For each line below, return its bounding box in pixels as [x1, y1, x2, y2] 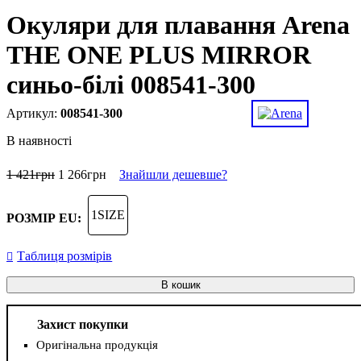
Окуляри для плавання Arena [6, 10, 350, 40]
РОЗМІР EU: [6, 211, 81, 226]
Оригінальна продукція [35, 338, 158, 352]
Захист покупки [36, 317, 128, 332]
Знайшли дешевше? [119, 168, 227, 182]
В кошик [160, 279, 201, 292]
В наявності [6, 134, 72, 148]
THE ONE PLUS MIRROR [6, 40, 311, 70]
